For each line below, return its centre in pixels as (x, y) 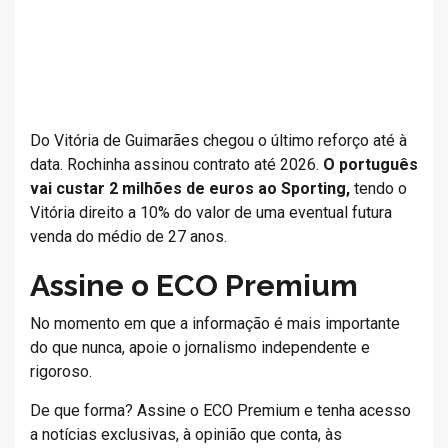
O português (370, 164)
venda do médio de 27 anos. (128, 236)
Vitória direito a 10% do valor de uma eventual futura (211, 212)
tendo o (378, 188)
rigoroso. (61, 371)
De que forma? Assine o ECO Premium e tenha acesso (220, 410)
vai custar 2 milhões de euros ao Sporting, (190, 188)
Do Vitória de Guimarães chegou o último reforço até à (218, 140)
